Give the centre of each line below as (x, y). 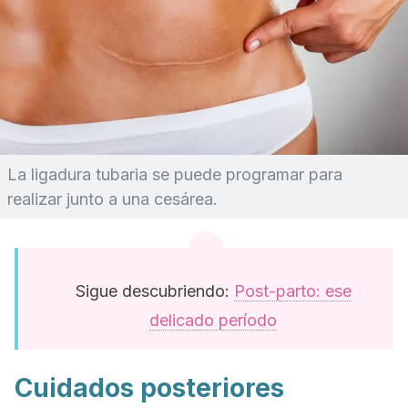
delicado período (213, 320)
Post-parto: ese (292, 291)
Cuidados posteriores (149, 388)
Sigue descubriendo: (154, 291)
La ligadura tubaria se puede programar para (175, 174)
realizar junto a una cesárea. (112, 199)
